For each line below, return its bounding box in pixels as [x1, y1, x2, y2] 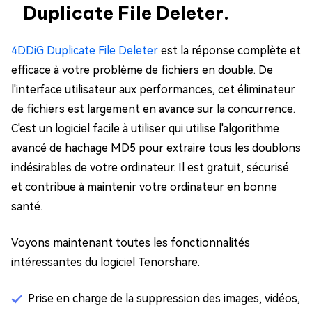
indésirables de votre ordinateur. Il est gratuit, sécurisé [11, 161, 289, 175]
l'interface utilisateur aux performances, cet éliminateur [11, 83, 295, 97]
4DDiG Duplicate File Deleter [11, 44, 158, 58]
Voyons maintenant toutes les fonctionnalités [11, 236, 250, 250]
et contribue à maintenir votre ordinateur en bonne [11, 180, 277, 194]
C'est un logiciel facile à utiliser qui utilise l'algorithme [11, 122, 279, 136]
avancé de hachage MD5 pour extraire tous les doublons [11, 141, 301, 155]
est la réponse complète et [158, 44, 301, 58]
